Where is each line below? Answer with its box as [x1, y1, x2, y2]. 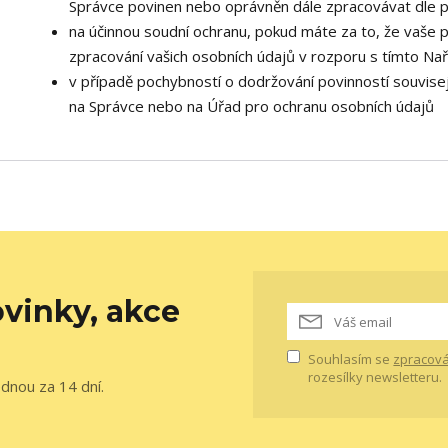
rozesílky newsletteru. [308, 368, 443, 386]
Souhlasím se [308, 350, 394, 368]
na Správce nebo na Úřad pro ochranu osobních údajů [68, 96, 434, 116]
